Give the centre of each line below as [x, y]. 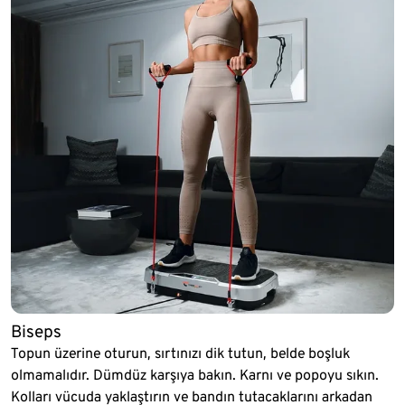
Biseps [36, 332]
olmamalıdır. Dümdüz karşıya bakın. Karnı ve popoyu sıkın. [195, 375]
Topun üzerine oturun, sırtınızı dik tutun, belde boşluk [180, 353]
